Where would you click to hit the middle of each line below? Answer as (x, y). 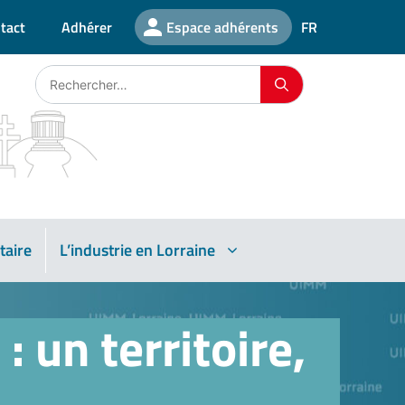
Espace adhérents (222, 27)
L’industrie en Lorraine (137, 250)
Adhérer (87, 27)
